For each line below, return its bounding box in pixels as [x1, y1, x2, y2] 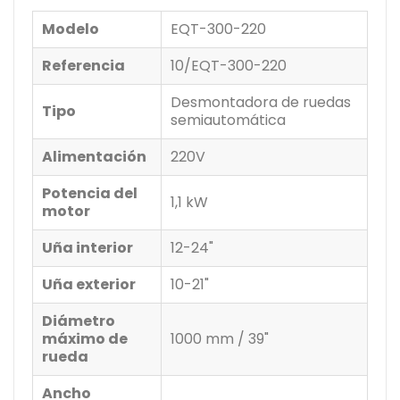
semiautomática [171, 109, 286, 130]
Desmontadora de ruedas [171, 91, 351, 112]
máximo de [42, 328, 128, 349]
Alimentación [42, 146, 146, 167]
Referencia [42, 54, 125, 76]
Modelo [42, 18, 99, 39]
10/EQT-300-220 [171, 54, 287, 76]
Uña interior [42, 237, 133, 258]
